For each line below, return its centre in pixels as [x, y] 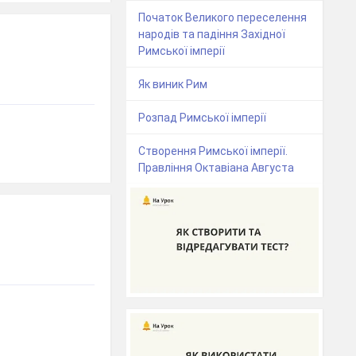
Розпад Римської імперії [203, 118]
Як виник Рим [173, 85]
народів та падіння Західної [212, 35]
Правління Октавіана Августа [217, 168]
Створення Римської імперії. [213, 151]
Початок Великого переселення [223, 18]
